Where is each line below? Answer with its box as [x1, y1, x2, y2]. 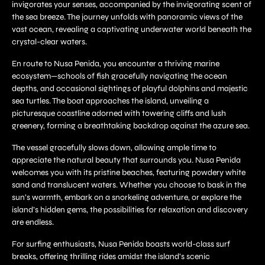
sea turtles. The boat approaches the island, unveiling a [12, 95, 209, 106]
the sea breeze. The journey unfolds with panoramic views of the [12, 11, 243, 22]
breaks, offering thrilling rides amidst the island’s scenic [12, 251, 210, 261]
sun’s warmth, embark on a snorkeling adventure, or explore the [12, 192, 241, 202]
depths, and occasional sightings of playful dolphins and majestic [12, 83, 248, 93]
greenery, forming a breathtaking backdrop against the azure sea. [12, 120, 250, 131]
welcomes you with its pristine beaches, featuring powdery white [12, 167, 245, 177]
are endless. [12, 216, 54, 227]
